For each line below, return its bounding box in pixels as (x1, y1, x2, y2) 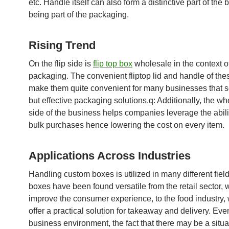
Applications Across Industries (29, 149, 191, 162)
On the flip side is (29, 59, 93, 68)
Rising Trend (29, 39, 96, 52)
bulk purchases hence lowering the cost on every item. (29, 121, 224, 129)
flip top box (93, 59, 132, 68)
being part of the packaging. (29, 10, 129, 19)
